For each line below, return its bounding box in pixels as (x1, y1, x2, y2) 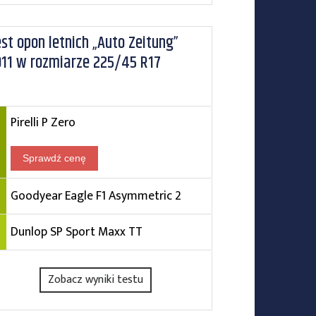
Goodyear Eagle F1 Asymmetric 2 (10, 186, 181, 206)
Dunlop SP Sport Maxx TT (10, 221, 142, 242)
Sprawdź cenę (22, 152, 86, 164)
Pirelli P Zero (10, 112, 75, 133)
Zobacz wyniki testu (48, 270, 144, 289)
